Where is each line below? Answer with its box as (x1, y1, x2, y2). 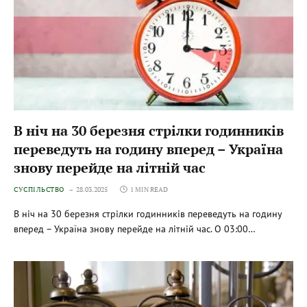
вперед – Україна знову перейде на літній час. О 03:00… (14, 222, 256, 235)
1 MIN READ (130, 184, 168, 194)
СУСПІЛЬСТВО (14, 184, 64, 194)
